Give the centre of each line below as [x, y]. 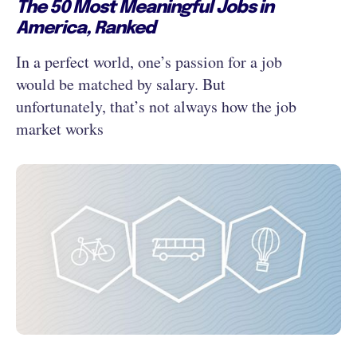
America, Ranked [86, 29]
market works [60, 129]
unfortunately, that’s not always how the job [156, 107]
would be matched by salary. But [121, 84]
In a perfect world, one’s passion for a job [149, 62]
